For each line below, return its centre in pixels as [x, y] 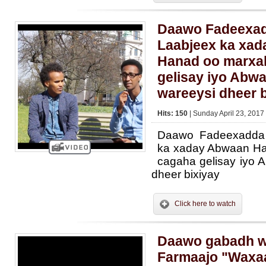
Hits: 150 [173, 113]
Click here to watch [205, 204]
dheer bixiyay [186, 174]
